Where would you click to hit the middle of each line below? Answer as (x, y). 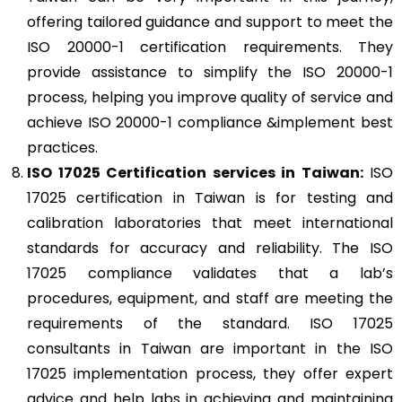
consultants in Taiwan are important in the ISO (210, 348)
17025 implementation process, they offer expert (210, 373)
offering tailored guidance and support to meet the (210, 22)
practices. (62, 147)
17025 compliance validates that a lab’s (210, 273)
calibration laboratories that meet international (210, 223)
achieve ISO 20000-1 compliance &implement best (210, 122)
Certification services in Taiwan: (235, 172)
